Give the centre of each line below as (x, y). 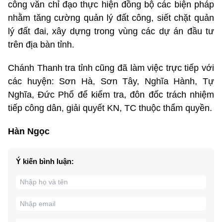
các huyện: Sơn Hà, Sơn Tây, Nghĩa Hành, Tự (111, 81)
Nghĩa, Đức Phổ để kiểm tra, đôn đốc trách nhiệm (111, 94)
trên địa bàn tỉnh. (41, 44)
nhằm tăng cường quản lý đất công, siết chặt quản (111, 18)
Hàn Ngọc (29, 131)
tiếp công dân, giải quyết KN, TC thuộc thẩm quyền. (110, 108)
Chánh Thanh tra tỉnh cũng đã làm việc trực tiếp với (111, 68)
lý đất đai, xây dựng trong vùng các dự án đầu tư (111, 31)
